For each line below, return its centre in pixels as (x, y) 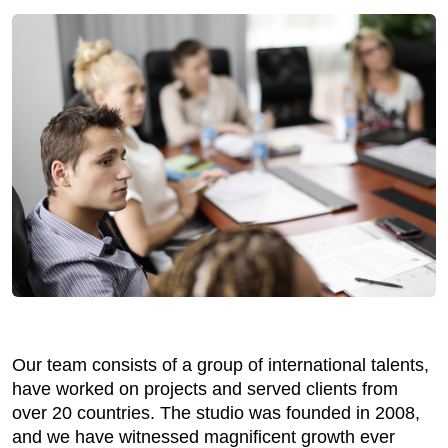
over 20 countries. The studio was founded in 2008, (216, 413)
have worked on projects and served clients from (205, 389)
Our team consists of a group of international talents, (220, 365)
